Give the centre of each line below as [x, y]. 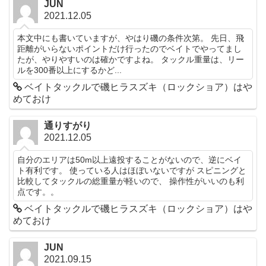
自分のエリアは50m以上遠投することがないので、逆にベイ [130, 159]
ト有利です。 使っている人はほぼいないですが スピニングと [132, 170]
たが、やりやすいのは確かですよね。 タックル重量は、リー [131, 59]
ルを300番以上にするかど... [70, 70]
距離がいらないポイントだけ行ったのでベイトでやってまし [130, 48]
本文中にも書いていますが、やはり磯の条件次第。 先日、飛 [131, 38]
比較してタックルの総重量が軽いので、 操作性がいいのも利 [131, 181]
